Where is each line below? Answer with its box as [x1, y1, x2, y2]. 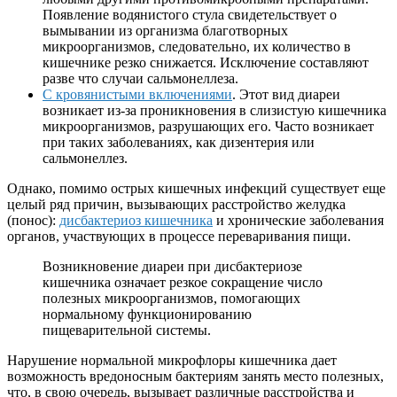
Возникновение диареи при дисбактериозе [43, 258, 302, 274]
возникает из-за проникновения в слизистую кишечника [43, 102, 386, 118]
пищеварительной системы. [43, 322, 211, 338]
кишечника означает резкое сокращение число [43, 274, 323, 290]
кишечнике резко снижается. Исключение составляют [43, 54, 369, 70]
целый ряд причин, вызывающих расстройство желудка [7, 196, 346, 212]
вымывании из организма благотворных [43, 22, 288, 38]
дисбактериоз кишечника [59, 212, 213, 228]
